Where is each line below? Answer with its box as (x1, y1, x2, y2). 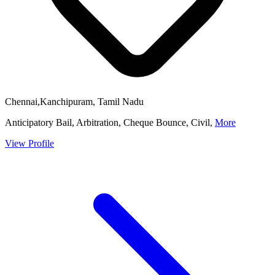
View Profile (5, 138, 54, 149)
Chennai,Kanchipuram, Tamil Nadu (5, 96, 144, 107)
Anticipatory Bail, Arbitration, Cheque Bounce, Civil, (5, 117, 215, 128)
